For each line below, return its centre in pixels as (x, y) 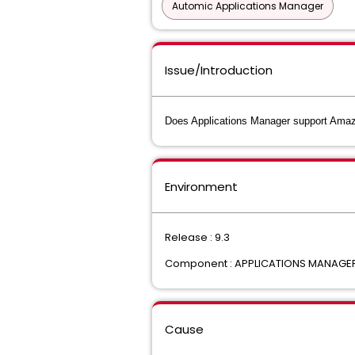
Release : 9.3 (197, 237)
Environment (201, 187)
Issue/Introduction (219, 70)
